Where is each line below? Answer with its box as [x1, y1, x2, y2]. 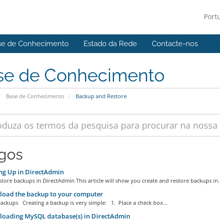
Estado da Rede [83, 39, 137, 48]
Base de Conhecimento [5, 92, 64, 100]
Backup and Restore [74, 92, 127, 100]
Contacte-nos [152, 39, 198, 48]
